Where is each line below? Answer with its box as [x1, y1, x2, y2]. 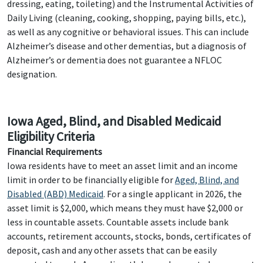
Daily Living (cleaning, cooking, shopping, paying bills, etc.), [7, 12, 246, 23]
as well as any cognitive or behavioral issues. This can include [7, 26, 249, 38]
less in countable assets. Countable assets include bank [7, 216, 228, 228]
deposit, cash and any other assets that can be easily [7, 244, 217, 256]
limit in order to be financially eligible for [7, 174, 175, 186]
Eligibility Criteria [7, 129, 95, 144]
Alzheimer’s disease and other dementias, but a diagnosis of [7, 40, 247, 52]
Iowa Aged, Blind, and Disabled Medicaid [7, 113, 221, 129]
